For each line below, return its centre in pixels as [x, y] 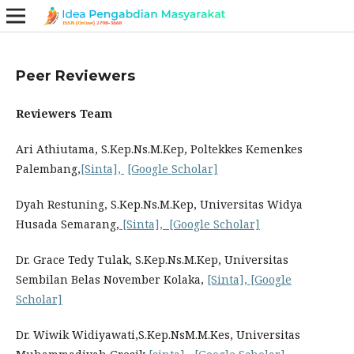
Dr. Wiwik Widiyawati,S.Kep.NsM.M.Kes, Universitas [158, 335]
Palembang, [48, 169]
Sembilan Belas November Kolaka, [111, 279]
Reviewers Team [64, 113]
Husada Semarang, [68, 224]
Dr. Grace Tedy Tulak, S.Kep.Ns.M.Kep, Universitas [152, 260]
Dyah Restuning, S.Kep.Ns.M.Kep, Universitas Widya [159, 204]
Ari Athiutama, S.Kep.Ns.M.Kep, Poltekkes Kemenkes [159, 149]
